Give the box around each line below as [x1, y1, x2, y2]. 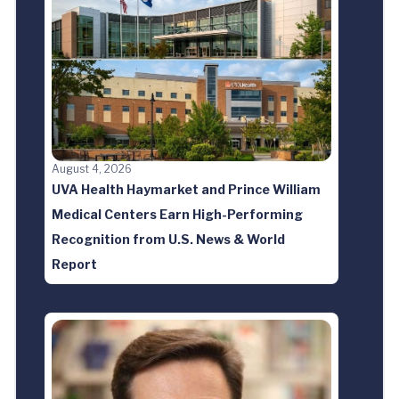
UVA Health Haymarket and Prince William [52, 181, 321, 197]
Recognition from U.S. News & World [52, 231, 285, 247]
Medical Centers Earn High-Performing [52, 206, 303, 222]
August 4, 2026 [52, 161, 132, 175]
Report [52, 256, 97, 272]
